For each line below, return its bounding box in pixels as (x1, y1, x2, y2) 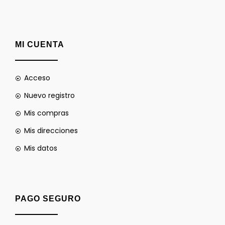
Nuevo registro (24, 90, 75, 100)
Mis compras (24, 108, 69, 118)
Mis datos (24, 143, 57, 153)
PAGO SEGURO (15, 194, 81, 203)
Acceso (24, 73, 50, 83)
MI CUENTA (15, 40, 64, 49)
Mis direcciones (24, 126, 78, 136)
